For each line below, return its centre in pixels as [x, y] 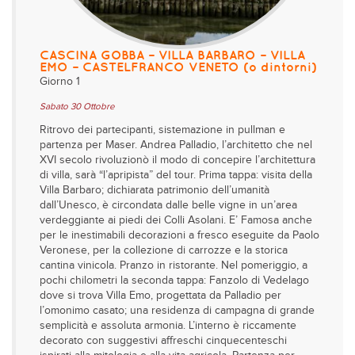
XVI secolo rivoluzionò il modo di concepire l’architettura [177, 160]
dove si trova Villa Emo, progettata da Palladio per [160, 296]
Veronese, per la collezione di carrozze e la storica [164, 250]
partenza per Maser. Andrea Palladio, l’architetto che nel [176, 145]
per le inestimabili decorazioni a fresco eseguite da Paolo [179, 235]
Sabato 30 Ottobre [77, 107]
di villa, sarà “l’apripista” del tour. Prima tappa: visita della [176, 175]
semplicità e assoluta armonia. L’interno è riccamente [168, 326]
